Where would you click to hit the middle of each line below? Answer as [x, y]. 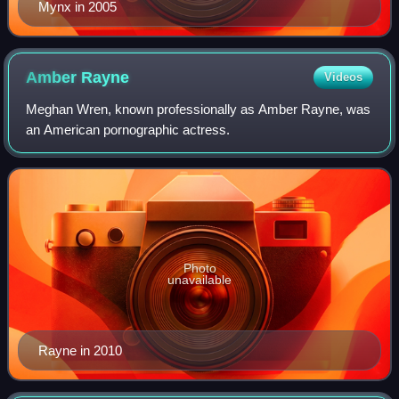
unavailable [199, 279]
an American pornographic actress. [128, 129]
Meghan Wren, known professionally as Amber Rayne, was [199, 109]
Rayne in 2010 [80, 350]
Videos [343, 77]
